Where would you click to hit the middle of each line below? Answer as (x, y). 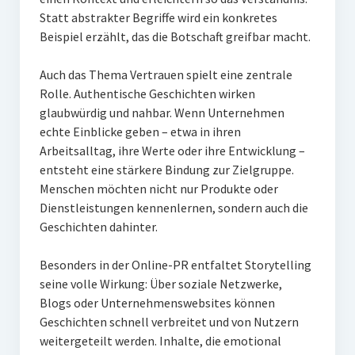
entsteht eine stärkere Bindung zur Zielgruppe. (166, 170)
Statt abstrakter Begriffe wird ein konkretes (158, 18)
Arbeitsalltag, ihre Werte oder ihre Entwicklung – (172, 151)
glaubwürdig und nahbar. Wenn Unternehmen (162, 113)
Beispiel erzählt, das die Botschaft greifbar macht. (175, 37)
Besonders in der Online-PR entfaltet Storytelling (175, 265)
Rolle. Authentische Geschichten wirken (147, 94)
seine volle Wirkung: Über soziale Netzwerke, (160, 284)
